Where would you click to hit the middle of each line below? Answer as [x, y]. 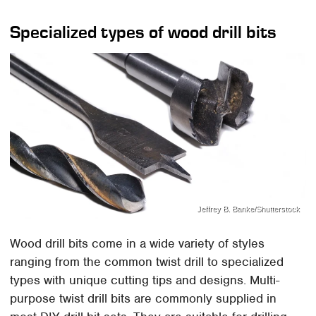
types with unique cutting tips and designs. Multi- [145, 280]
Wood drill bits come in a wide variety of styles [138, 244]
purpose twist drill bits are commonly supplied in [144, 299]
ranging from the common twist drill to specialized [147, 262]
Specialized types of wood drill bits [144, 32]
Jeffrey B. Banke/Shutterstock [248, 209]
